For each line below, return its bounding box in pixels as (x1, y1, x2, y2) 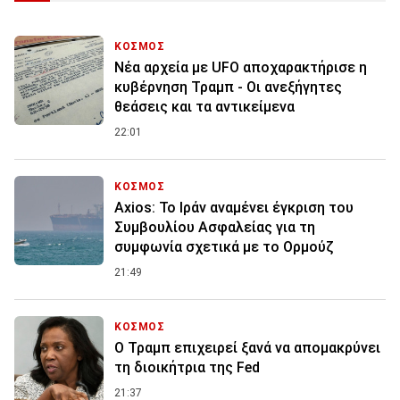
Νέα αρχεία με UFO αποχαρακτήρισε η (114, 58, 367, 76)
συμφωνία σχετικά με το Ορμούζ (114, 237, 334, 255)
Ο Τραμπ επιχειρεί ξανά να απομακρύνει (114, 338, 380, 356)
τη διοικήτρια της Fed (114, 358, 260, 376)
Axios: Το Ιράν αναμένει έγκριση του (114, 198, 354, 216)
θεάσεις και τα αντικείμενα (114, 97, 295, 115)
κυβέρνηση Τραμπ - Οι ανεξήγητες (114, 78, 342, 96)
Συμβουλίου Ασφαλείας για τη (114, 218, 315, 236)
